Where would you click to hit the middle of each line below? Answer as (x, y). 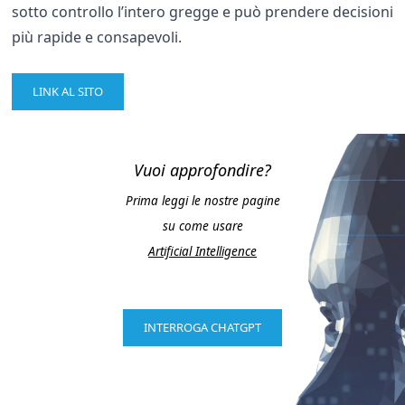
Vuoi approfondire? (202, 170)
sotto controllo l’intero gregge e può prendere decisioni (202, 12)
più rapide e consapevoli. (97, 38)
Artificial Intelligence (202, 251)
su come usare (202, 226)
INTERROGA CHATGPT (202, 328)
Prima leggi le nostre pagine (202, 200)
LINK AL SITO (68, 92)
